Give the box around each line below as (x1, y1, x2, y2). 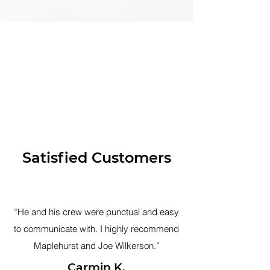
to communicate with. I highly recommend (14, 223, 179, 234)
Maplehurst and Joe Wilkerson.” (33, 240, 160, 251)
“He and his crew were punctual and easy (14, 206, 179, 218)
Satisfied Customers (22, 149, 171, 166)
